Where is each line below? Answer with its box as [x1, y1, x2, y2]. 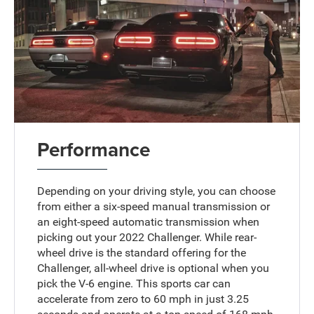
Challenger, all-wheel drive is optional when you [37, 261, 270, 275]
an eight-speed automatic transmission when [37, 214, 260, 228]
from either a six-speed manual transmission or [37, 199, 271, 213]
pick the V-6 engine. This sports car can [37, 276, 231, 290]
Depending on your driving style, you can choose [37, 184, 276, 198]
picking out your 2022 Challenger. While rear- [37, 230, 257, 244]
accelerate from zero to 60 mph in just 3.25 [37, 292, 250, 306]
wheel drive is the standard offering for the [37, 245, 247, 259]
